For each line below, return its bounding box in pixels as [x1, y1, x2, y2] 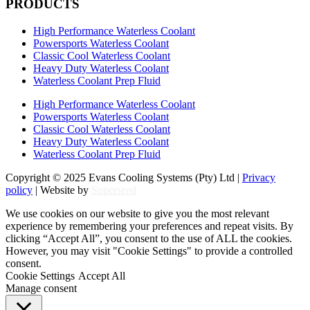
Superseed [91, 183, 136, 196]
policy [6, 183, 33, 196]
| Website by [33, 183, 91, 196]
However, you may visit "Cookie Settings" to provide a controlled [6, 244, 293, 257]
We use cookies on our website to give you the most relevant [6, 207, 269, 219]
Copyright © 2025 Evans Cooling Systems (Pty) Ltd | [6, 171, 242, 183]
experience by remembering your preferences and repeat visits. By [6, 219, 293, 232]
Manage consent [6, 282, 77, 294]
